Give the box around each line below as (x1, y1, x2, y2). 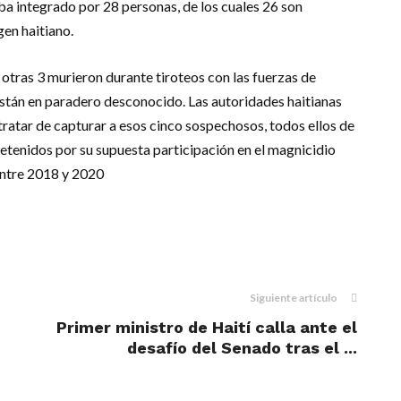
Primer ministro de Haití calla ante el (56, 318, 357, 337)
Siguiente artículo (250, 291, 337, 304)
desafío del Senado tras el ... (127, 338, 357, 357)
